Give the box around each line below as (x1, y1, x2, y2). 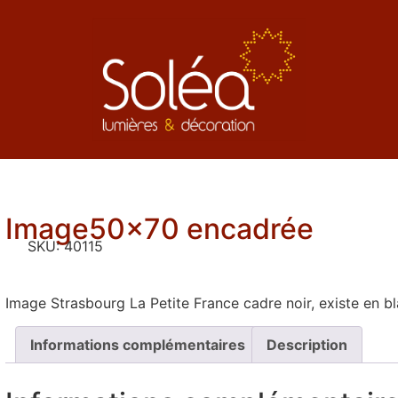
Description (267, 336, 347, 354)
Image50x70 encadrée (5, 211, 314, 246)
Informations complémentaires (30, 336, 245, 354)
